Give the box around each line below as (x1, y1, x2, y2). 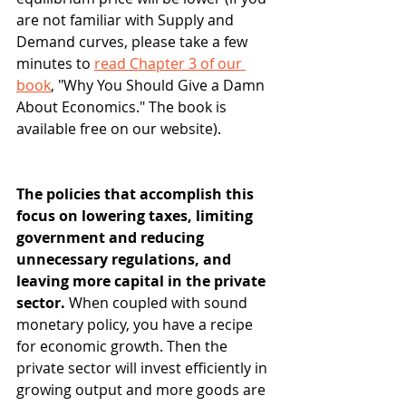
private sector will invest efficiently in (16, 358, 271, 379)
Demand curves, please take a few (16, 32, 251, 53)
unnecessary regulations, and (16, 249, 235, 270)
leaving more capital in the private (16, 271, 269, 292)
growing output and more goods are (16, 380, 269, 401)
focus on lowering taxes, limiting (16, 206, 256, 227)
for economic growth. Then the (16, 336, 231, 357)
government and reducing (16, 227, 208, 248)
